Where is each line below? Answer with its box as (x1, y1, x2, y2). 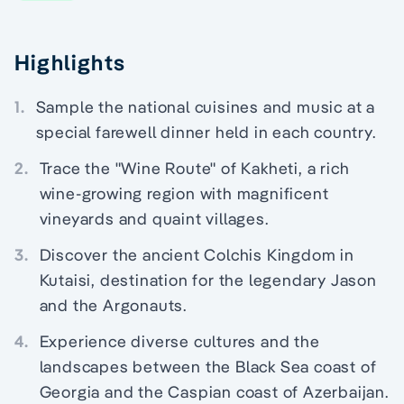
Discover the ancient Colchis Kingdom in (39, 244, 354, 265)
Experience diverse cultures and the (39, 331, 320, 352)
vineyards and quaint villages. (39, 208, 269, 229)
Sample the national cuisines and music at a (35, 96, 376, 117)
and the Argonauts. (39, 295, 188, 316)
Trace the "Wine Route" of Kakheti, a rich (39, 158, 350, 179)
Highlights (14, 49, 125, 76)
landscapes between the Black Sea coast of (39, 356, 377, 377)
